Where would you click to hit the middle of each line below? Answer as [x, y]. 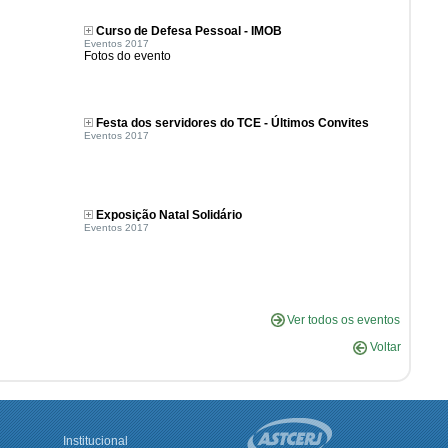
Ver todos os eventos [343, 320]
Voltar [384, 347]
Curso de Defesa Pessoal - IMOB [189, 31]
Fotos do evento [127, 56]
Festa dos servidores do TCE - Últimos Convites [232, 123]
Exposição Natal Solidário [169, 215]
